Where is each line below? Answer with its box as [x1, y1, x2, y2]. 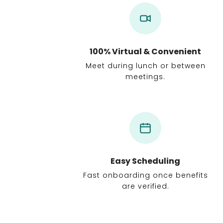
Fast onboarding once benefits [83, 170, 208, 180]
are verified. [121, 181, 169, 191]
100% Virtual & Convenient [90, 46, 201, 57]
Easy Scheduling [111, 155, 180, 167]
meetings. [125, 72, 165, 82]
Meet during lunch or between [85, 61, 206, 71]
